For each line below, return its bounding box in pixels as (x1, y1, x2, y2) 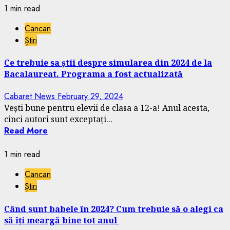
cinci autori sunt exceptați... (4, 113, 112, 125)
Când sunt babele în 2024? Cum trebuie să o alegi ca (4, 203, 223, 215)
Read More (4, 125, 48, 137)
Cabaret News (4, 90, 57, 103)
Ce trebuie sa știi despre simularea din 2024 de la (4, 57, 212, 69)
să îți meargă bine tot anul (4, 214, 119, 226)
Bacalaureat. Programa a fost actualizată (4, 68, 183, 80)
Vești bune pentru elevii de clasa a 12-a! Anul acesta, (4, 102, 209, 114)
